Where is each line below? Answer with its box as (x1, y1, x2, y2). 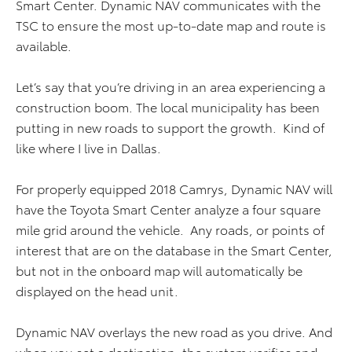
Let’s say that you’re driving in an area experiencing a (16, 77, 325, 96)
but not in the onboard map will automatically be (16, 261, 302, 280)
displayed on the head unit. (16, 281, 181, 300)
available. (16, 36, 71, 55)
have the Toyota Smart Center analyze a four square (16, 200, 321, 218)
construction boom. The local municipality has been (16, 97, 320, 116)
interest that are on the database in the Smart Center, (16, 240, 332, 259)
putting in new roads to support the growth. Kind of (16, 118, 324, 137)
